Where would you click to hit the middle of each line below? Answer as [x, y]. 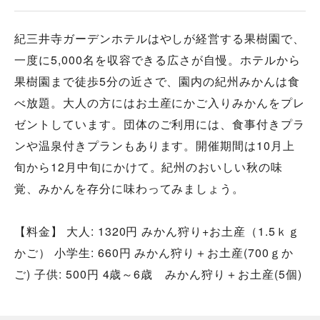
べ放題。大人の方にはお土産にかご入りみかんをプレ [160, 103]
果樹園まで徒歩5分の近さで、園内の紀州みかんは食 [157, 81]
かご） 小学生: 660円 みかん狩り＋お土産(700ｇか [154, 253]
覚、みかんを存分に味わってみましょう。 [130, 189]
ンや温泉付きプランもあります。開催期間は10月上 [155, 146]
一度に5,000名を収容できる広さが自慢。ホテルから [157, 60]
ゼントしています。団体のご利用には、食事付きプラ [160, 124]
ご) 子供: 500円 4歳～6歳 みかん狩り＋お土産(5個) [158, 274]
